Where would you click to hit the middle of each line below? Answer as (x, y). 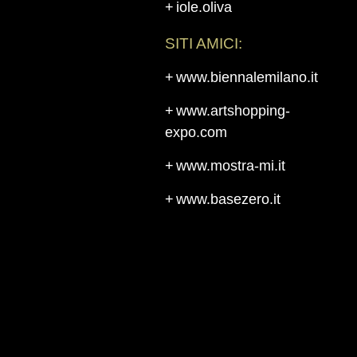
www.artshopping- (233, 111)
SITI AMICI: (204, 43)
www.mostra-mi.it (231, 166)
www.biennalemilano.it (247, 77)
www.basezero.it (228, 199)
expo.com (196, 132)
